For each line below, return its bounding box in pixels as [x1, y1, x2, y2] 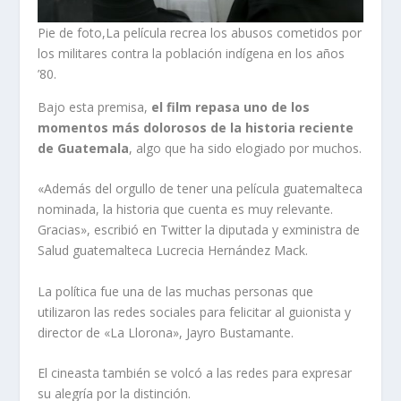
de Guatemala [38, 139, 130, 157]
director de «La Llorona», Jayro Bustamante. [38, 323, 294, 341]
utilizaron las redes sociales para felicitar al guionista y [38, 303, 352, 320]
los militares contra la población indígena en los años [38, 44, 346, 62]
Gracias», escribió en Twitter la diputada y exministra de [38, 221, 361, 239]
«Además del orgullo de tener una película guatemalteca [38, 180, 363, 198]
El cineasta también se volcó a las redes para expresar [38, 363, 353, 381]
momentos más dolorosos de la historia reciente [38, 118, 354, 136]
